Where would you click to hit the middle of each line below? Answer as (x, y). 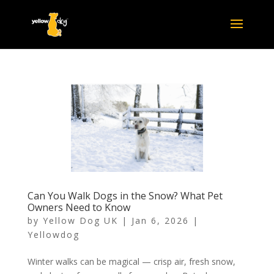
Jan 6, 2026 (160, 220)
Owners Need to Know (79, 207)
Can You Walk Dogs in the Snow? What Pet (125, 195)
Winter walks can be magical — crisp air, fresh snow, (131, 261)
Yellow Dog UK (80, 220)
